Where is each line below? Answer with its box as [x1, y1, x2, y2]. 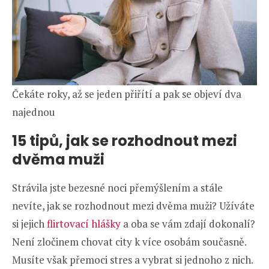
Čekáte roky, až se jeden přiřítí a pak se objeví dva [12, 86, 241, 101]
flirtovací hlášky [47, 216, 121, 231]
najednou [12, 104, 55, 119]
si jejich [12, 216, 47, 231]
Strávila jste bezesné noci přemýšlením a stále [12, 180, 223, 195]
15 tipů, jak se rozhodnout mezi [12, 130, 237, 151]
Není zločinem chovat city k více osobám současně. [12, 234, 246, 249]
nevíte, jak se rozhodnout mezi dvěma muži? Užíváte [12, 198, 255, 213]
